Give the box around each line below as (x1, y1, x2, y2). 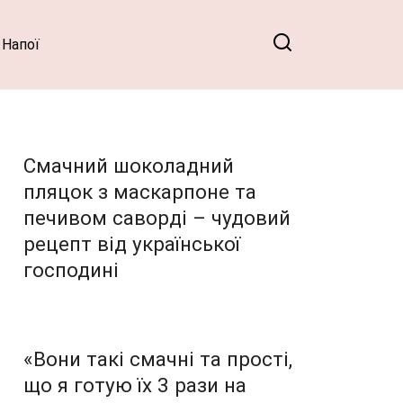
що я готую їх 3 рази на (23, 372, 246, 397)
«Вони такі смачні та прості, (23, 346, 292, 371)
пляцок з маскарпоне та (23, 179, 256, 203)
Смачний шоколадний (23, 153, 234, 177)
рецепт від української (23, 231, 240, 255)
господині (23, 257, 119, 282)
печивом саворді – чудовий (23, 205, 291, 229)
